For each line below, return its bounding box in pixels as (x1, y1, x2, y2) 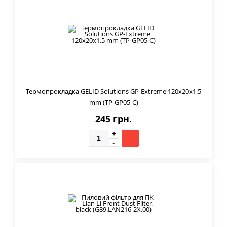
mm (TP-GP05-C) (89, 97, 138, 107)
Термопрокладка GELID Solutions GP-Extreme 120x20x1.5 (26, 86, 201, 96)
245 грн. (95, 112, 132, 125)
